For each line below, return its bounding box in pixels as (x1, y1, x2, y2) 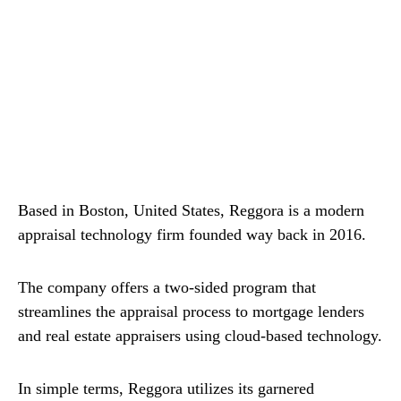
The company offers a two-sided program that (18, 278, 316, 297)
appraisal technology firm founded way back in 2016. (18, 226, 366, 244)
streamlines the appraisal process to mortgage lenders (18, 303, 364, 321)
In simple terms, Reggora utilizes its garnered (18, 380, 314, 398)
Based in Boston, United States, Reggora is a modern (18, 201, 364, 220)
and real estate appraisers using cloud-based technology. (18, 327, 382, 346)
